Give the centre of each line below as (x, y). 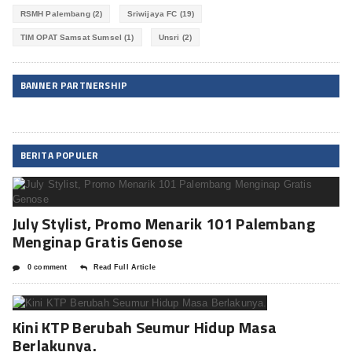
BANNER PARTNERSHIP (74, 86)
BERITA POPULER (59, 156)
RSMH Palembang (55, 14)
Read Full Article (124, 268)
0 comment (46, 268)
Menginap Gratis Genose (97, 242)
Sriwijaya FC (152, 14)
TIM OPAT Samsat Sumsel (71, 38)
